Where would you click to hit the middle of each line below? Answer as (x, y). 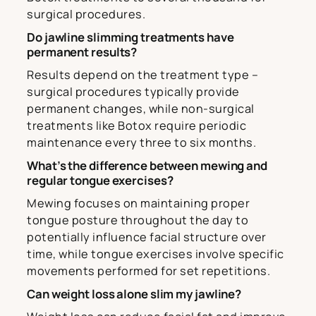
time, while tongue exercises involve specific (156, 254)
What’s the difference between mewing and (147, 165)
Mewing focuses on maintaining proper (138, 203)
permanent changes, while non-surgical (141, 108)
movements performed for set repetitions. (148, 271)
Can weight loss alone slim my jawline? (134, 293)
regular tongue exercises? (100, 180)
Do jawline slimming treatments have (130, 37)
